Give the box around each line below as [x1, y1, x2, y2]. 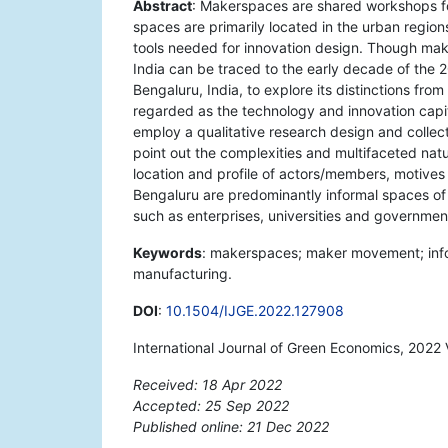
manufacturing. [133, 265, 232, 283]
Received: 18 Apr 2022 [133, 376, 282, 394]
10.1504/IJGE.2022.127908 [166, 302, 344, 320]
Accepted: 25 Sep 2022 [133, 397, 289, 415]
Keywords [133, 244, 202, 262]
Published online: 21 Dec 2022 [133, 418, 329, 436]
